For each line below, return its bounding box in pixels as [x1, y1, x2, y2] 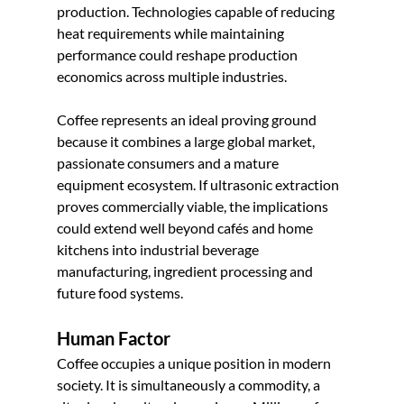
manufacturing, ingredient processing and [56, 262, 316, 280]
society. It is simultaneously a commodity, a [56, 375, 323, 393]
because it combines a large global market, [56, 132, 317, 150]
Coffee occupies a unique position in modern [56, 353, 334, 372]
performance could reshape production [56, 45, 300, 63]
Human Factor [56, 326, 170, 349]
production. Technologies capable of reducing [56, 2, 337, 20]
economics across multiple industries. [56, 67, 287, 85]
